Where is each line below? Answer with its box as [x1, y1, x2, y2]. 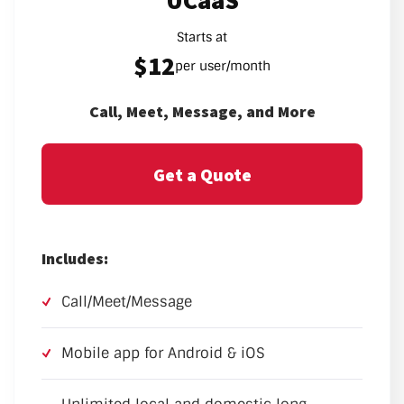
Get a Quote [152, 162, 252, 186]
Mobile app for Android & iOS [61, 344, 265, 363]
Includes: [41, 248, 108, 270]
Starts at [177, 29, 227, 46]
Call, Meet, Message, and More [88, 101, 316, 123]
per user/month [175, 58, 271, 75]
